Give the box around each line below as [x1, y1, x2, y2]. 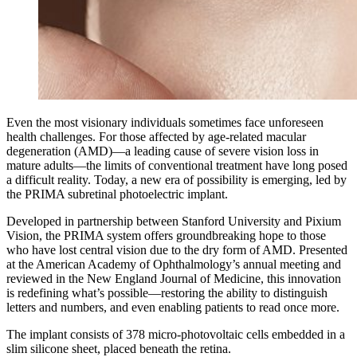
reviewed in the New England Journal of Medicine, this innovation [6, 272, 341, 286]
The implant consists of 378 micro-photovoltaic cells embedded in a [6, 328, 345, 342]
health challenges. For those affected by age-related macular [6, 130, 306, 144]
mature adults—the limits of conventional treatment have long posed [6, 159, 347, 173]
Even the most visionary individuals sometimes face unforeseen [6, 116, 324, 130]
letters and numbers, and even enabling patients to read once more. [6, 300, 339, 315]
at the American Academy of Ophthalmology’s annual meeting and [6, 257, 341, 272]
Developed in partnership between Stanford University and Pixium [6, 214, 341, 229]
